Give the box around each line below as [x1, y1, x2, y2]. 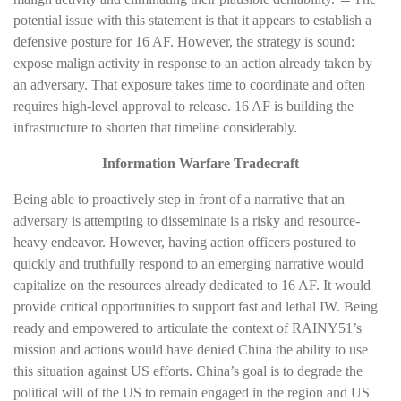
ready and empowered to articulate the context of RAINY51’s [13, 320, 362, 337]
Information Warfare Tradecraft [102, 156, 299, 172]
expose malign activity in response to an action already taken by [13, 55, 372, 71]
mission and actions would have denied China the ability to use [13, 342, 368, 358]
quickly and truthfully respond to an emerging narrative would [13, 256, 363, 272]
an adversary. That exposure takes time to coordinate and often [13, 76, 365, 92]
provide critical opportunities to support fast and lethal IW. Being [13, 299, 378, 315]
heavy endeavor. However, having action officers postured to [13, 235, 356, 251]
